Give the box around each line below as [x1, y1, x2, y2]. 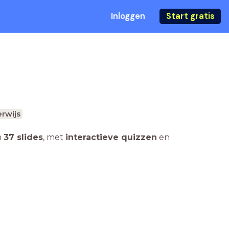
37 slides [4, 132, 43, 142]
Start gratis [166, 11, 215, 21]
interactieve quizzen [65, 132, 157, 142]
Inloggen [110, 11, 145, 21]
